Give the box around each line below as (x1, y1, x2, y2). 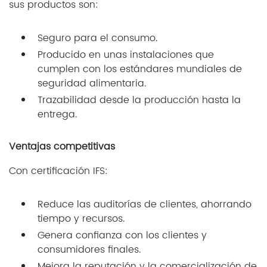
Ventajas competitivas (9, 139, 115, 155)
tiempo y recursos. (38, 211, 125, 227)
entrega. (38, 107, 77, 123)
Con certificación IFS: (9, 163, 108, 179)
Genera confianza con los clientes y (38, 228, 207, 244)
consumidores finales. (38, 242, 141, 258)
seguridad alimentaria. (38, 76, 146, 92)
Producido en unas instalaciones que (38, 47, 214, 63)
